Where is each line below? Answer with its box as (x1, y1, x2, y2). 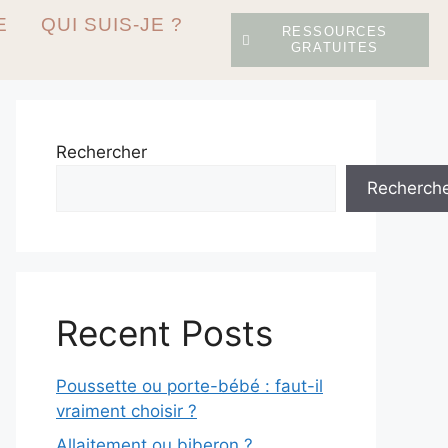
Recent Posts (56, 312, 273, 354)
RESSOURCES (281, 24, 388, 39)
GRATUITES (290, 40, 379, 55)
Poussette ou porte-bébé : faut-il (56, 376, 323, 396)
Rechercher (56, 142, 147, 162)
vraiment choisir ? (56, 401, 197, 421)
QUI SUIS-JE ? (41, 14, 184, 35)
